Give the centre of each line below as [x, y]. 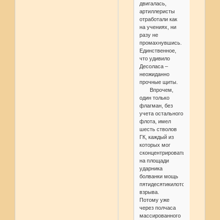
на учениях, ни [158, 27]
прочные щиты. [158, 82]
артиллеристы [157, 12]
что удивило [154, 59]
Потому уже [154, 200]
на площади [154, 161]
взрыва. [149, 192]
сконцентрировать [162, 153]
